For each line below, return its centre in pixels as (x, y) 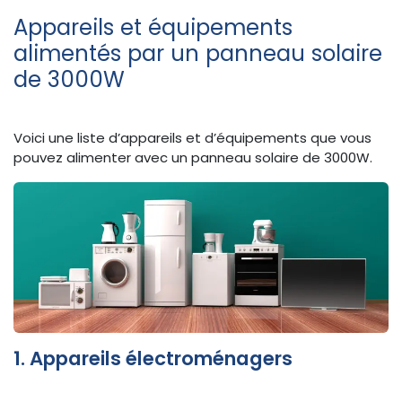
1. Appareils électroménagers (153, 358)
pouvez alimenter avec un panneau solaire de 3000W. (193, 157)
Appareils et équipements (153, 27)
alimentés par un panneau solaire (198, 53)
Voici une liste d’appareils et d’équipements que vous (192, 138)
